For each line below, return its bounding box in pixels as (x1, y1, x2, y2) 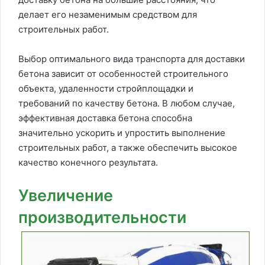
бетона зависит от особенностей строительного (18, 67, 228, 79)
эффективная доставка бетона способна (18, 112, 192, 124)
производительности (18, 207, 186, 227)
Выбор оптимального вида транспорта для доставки (18, 53, 245, 64)
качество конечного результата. (18, 156, 158, 168)
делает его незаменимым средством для (18, 8, 197, 20)
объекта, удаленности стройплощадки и (18, 82, 193, 94)
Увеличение (18, 185, 113, 205)
